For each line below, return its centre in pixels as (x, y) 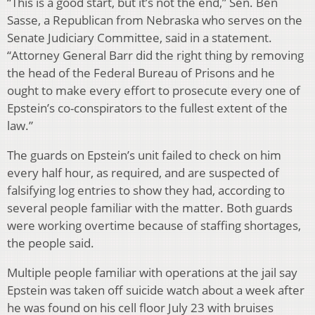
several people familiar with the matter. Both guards (150, 208)
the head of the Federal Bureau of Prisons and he (141, 73)
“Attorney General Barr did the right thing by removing (155, 56)
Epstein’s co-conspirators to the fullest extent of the (147, 108)
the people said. (51, 243)
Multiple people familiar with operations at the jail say (152, 273)
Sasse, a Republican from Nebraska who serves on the (155, 20)
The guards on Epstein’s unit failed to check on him (144, 155)
